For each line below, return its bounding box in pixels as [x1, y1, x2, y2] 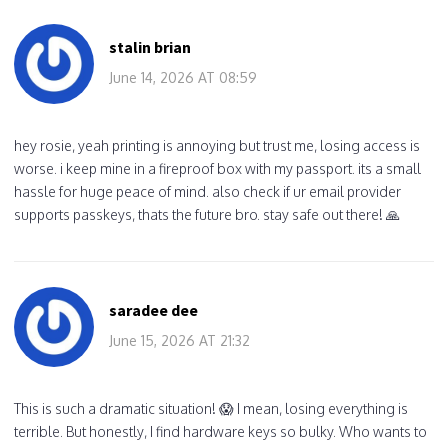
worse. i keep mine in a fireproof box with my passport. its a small [14, 159, 421, 177]
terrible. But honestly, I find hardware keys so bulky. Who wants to [14, 422, 427, 440]
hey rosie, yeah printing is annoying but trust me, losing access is [14, 136, 420, 154]
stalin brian [109, 36, 191, 57]
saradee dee [109, 299, 198, 320]
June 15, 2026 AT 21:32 [109, 331, 250, 349]
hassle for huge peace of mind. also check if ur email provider [14, 182, 401, 200]
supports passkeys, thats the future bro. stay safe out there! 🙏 [14, 205, 400, 223]
